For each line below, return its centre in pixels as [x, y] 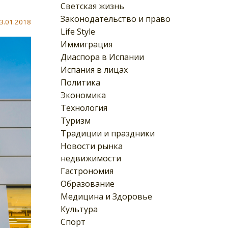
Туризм [76, 120]
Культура [79, 209]
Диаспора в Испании [102, 57]
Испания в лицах [94, 69]
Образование [88, 183]
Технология [84, 108]
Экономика [83, 95]
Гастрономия [87, 171]
